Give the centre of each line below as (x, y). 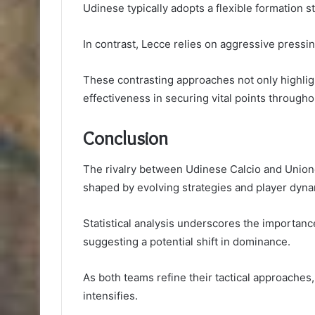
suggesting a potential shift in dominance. (187, 242)
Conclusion (126, 138)
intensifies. (110, 296)
